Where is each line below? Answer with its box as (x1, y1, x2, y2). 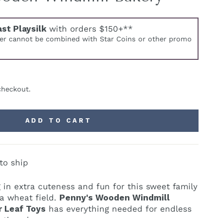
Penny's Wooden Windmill (59, 192, 170, 202)
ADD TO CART (25, 116, 92, 124)
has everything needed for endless (46, 203, 192, 214)
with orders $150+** (49, 23, 133, 34)
